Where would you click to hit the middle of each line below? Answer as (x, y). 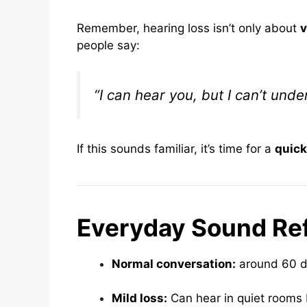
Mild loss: (139, 298)
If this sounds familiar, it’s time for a (176, 148)
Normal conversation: (174, 263)
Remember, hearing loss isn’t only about (188, 28)
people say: (108, 45)
